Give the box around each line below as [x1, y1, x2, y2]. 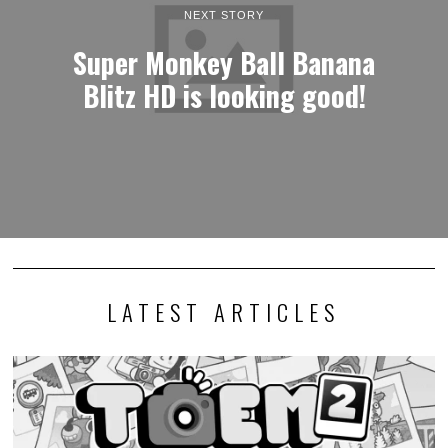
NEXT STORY [184, 8, 264, 21]
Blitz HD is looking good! [82, 73, 366, 116]
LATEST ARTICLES [107, 295, 341, 330]
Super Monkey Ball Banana [73, 40, 375, 83]
